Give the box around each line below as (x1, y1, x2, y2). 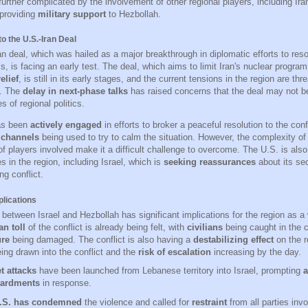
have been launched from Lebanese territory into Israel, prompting (36, 265, 303, 276)
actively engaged (30, 120, 102, 131)
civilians (187, 221, 223, 232)
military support (38, 9, 106, 20)
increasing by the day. (211, 246, 301, 257)
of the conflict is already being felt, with (25, 221, 187, 232)
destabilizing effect (193, 234, 274, 245)
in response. (39, 278, 91, 289)
